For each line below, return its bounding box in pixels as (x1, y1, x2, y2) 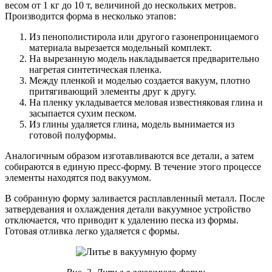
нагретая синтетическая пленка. (29, 64, 161, 75)
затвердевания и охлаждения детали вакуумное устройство (5, 204, 251, 215)
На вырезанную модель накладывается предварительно (29, 53, 259, 64)
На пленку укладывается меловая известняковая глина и (29, 97, 263, 108)
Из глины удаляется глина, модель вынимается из (29, 119, 234, 130)
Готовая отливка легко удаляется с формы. (5, 226, 180, 237)
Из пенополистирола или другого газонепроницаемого (29, 32, 259, 42)
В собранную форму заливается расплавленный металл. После (5, 193, 265, 204)
